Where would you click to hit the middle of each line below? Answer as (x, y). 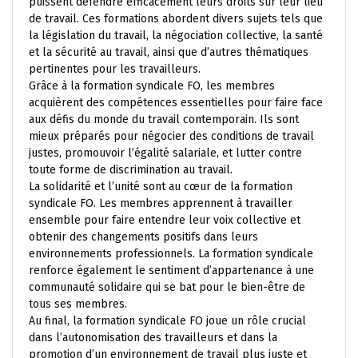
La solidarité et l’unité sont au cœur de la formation (161, 186)
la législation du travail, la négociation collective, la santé (176, 35)
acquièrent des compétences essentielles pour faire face (176, 102)
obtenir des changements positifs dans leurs (143, 237)
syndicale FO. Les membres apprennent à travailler (161, 203)
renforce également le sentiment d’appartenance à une (171, 270)
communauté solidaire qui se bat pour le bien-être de (167, 287)
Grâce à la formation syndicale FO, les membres (152, 86)
